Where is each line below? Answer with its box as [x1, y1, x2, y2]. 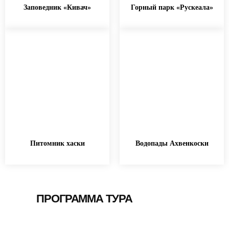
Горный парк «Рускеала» [130, 4, 213, 12]
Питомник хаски [30, 140, 85, 148]
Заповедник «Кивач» [24, 4, 91, 12]
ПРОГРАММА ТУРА [36, 192, 132, 205]
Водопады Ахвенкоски [135, 140, 209, 148]
